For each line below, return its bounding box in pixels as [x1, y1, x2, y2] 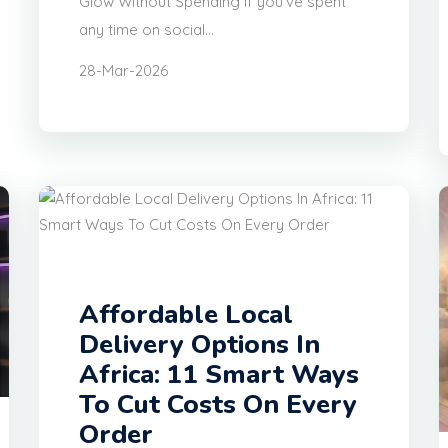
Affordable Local [79, 296, 293, 332]
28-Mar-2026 [79, 61, 168, 81]
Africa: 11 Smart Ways [79, 356, 359, 392]
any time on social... [79, 20, 214, 40]
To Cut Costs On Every [79, 386, 357, 422]
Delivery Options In [79, 326, 320, 362]
